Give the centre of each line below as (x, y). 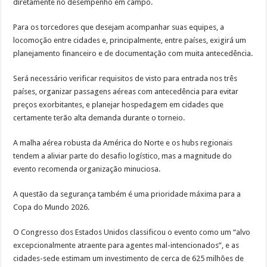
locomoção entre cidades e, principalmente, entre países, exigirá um (130, 41)
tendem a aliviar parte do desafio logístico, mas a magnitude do (123, 156)
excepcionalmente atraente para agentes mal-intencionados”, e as (126, 246)
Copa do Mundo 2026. (52, 207)
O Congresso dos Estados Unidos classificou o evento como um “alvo (132, 232)
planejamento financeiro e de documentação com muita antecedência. (133, 54)
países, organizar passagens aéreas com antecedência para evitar (126, 92)
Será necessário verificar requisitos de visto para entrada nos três (125, 79)
